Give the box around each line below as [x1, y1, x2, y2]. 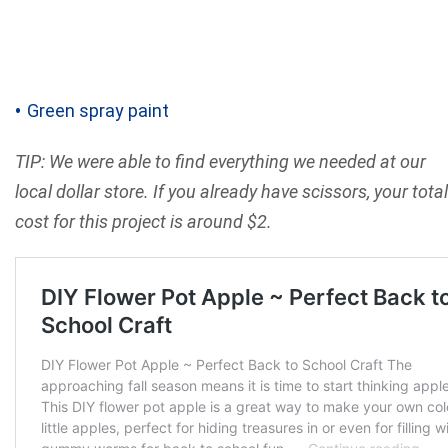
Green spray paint [27, 100, 169, 122]
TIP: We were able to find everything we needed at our [15, 151, 426, 173]
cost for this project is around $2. [15, 211, 272, 233]
